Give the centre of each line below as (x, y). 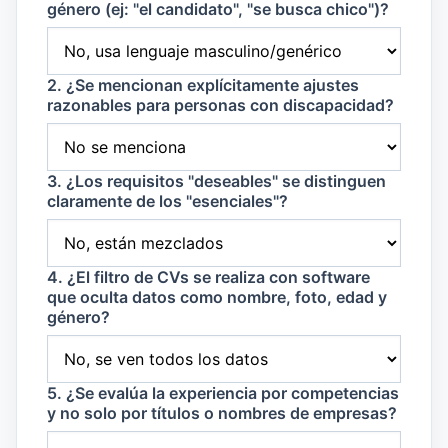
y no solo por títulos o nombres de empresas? (222, 413)
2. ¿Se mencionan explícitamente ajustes (203, 85)
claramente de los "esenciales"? (167, 201)
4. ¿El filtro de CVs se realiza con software (208, 277)
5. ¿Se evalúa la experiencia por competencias (223, 393)
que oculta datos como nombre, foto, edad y (217, 297)
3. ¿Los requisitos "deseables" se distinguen (216, 181)
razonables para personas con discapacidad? (220, 105)
